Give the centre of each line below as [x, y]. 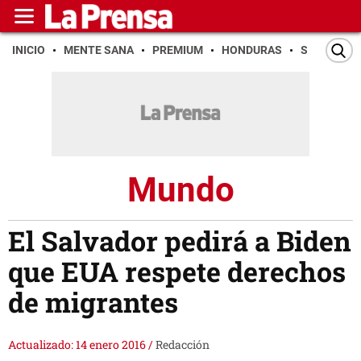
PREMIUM [178, 50]
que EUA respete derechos [177, 272]
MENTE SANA [99, 50]
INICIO [29, 50]
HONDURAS [252, 50]
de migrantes [93, 302]
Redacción [183, 345]
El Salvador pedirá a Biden [180, 241]
